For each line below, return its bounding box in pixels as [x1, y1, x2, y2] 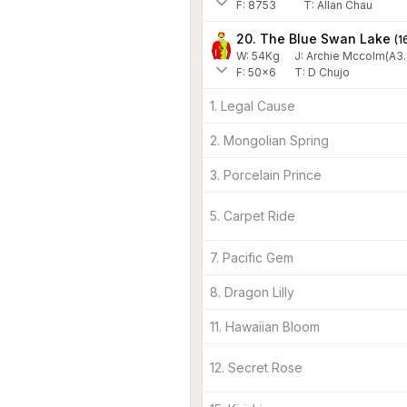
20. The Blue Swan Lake [236, 30, 391, 46]
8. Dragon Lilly [210, 283, 294, 300]
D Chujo [308, 65, 350, 79]
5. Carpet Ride [210, 207, 295, 223]
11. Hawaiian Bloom [210, 318, 320, 334]
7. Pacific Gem [210, 249, 293, 265]
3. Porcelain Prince [210, 166, 322, 183]
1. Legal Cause [210, 97, 295, 114]
